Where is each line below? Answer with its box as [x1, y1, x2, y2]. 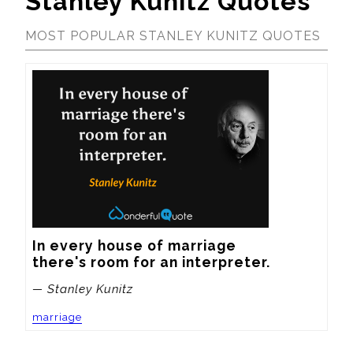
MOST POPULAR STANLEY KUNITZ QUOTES [25, 28, 321, 43]
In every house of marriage [32, 236, 236, 254]
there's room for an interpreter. [32, 253, 270, 270]
